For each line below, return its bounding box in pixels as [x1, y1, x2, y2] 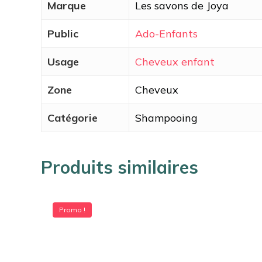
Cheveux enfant [135, 54, 215, 68]
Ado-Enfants [135, 26, 198, 40]
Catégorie [47, 111, 98, 125]
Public [47, 26, 78, 40]
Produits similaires [41, 156, 198, 178]
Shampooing [135, 111, 198, 125]
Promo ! [59, 205, 85, 214]
